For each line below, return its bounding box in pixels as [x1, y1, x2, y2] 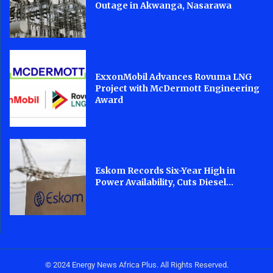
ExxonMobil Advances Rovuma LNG [95, 71, 253, 82]
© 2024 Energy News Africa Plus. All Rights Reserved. [44, 260, 229, 269]
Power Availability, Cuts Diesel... [95, 177, 234, 188]
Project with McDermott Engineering [95, 82, 260, 94]
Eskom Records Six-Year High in [95, 165, 236, 177]
